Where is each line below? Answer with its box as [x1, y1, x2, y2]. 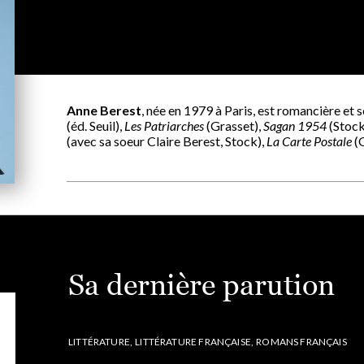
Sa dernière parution [68, 268, 335, 301]
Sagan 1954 [263, 118, 327, 133]
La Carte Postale [266, 133, 352, 149]
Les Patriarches [124, 118, 204, 133]
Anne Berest [67, 102, 141, 118]
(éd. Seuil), [67, 118, 124, 133]
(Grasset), [204, 118, 263, 133]
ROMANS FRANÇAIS [256, 336, 347, 348]
